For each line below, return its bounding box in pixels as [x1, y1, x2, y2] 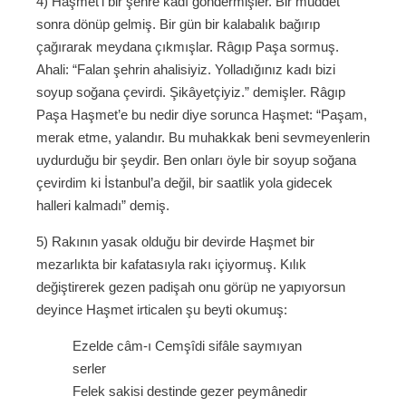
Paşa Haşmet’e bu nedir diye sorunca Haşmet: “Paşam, [36, 107, 367, 123]
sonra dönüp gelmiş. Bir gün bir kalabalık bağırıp [36, 16, 320, 33]
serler [72, 361, 106, 377]
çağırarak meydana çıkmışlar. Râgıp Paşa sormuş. [36, 39, 339, 55]
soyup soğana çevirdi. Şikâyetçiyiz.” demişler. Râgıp [36, 84, 345, 101]
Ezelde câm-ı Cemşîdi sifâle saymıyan [72, 338, 302, 354]
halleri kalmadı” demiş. [36, 198, 169, 214]
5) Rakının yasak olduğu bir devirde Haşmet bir [36, 234, 314, 250]
